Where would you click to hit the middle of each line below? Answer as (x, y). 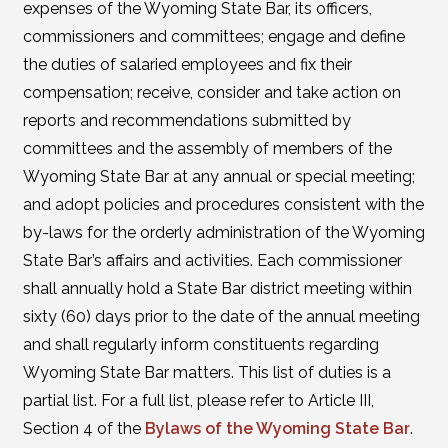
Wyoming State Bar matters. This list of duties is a (206, 372)
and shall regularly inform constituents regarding (200, 344)
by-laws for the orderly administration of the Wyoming (223, 232)
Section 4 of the (83, 428)
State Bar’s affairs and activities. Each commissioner (212, 260)
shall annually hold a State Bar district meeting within (217, 288)
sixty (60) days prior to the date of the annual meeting (221, 316)
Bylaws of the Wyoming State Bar (277, 428)
